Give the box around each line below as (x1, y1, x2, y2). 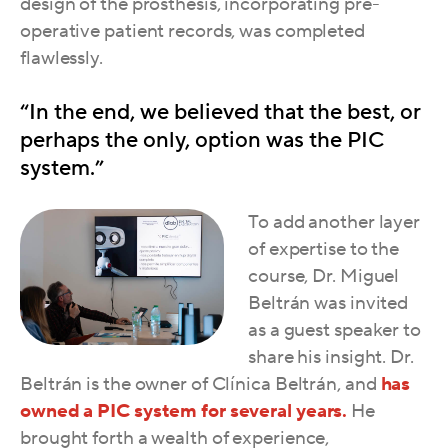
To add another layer (248, 210, 420, 235)
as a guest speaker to (248, 318, 421, 343)
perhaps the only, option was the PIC (20, 126, 384, 155)
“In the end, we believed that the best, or (20, 98, 421, 127)
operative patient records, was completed (20, 18, 365, 43)
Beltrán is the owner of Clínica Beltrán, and (20, 372, 381, 397)
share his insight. (248, 345, 387, 370)
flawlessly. (20, 45, 107, 70)
